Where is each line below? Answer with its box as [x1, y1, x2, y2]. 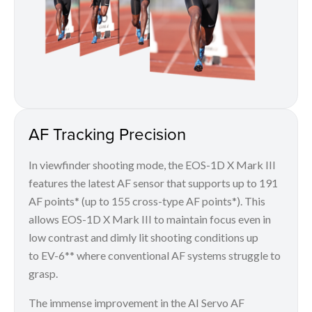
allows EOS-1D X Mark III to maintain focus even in [29, 212, 271, 226]
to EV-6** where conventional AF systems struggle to [29, 249, 281, 263]
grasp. [29, 267, 58, 281]
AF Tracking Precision [29, 122, 186, 146]
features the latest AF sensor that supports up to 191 [29, 176, 278, 190]
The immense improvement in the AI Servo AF [29, 296, 244, 310]
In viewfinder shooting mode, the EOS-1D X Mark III [29, 158, 276, 172]
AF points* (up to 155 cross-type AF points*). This [29, 194, 265, 208]
